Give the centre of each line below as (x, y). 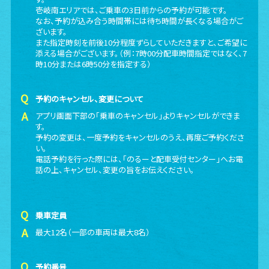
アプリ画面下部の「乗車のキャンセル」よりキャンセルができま (138, 116)
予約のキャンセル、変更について (90, 99)
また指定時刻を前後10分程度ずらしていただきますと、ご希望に (142, 42)
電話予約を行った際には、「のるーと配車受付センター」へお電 (140, 159)
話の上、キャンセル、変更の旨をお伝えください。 (115, 170)
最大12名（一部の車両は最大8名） (93, 232)
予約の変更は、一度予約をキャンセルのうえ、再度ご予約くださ (140, 137)
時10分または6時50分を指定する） (94, 64)
